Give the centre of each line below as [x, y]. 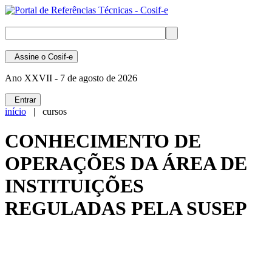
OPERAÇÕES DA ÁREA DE [126, 164]
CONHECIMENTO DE [103, 141]
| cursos [46, 111]
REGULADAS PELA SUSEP [126, 209]
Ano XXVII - [31, 78]
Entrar [23, 100]
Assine [24, 57]
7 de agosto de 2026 [97, 78]
